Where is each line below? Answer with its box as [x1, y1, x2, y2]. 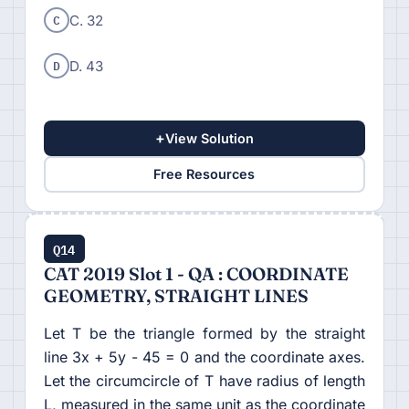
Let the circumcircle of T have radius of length [43, 371, 366, 390]
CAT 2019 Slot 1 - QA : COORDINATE [43, 262, 349, 285]
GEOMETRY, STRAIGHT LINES [43, 284, 309, 307]
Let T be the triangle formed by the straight [43, 323, 366, 342]
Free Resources [153, 166, 256, 183]
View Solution [164, 130, 254, 146]
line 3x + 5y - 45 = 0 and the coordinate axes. [43, 347, 366, 366]
